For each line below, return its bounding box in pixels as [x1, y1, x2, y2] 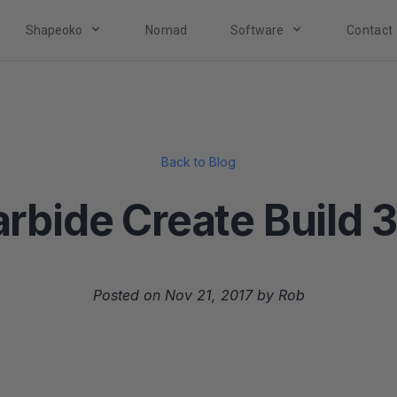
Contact [346, 23, 393, 37]
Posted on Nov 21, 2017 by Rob [92, 286, 305, 304]
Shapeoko [25, 23, 82, 37]
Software [230, 23, 284, 37]
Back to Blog [161, 154, 236, 169]
